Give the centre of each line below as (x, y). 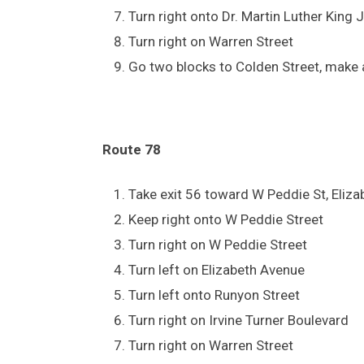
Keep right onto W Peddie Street (226, 219)
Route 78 (132, 149)
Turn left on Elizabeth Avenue (217, 269)
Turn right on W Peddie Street (218, 244)
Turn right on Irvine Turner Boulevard (238, 320)
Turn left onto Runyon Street (214, 295)
